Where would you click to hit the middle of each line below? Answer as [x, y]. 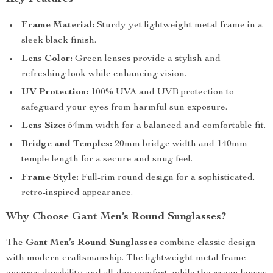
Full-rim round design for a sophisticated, [167, 178]
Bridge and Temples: [67, 144]
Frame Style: [50, 178]
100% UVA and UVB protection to [161, 93]
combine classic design [207, 243]
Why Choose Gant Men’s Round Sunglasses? [116, 217]
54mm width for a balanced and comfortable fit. [165, 126]
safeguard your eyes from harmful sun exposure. [124, 108]
